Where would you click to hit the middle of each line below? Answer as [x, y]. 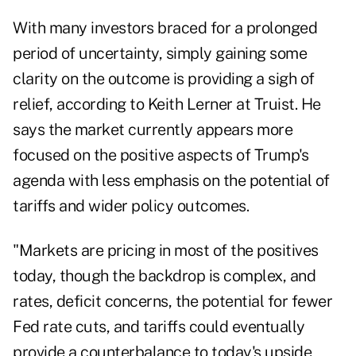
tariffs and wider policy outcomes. [131, 206]
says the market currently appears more [153, 130]
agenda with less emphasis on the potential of [171, 181]
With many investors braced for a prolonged [165, 28]
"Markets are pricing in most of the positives [166, 251]
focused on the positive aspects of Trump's [161, 155]
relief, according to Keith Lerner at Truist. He [167, 104]
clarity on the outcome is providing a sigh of [164, 79]
